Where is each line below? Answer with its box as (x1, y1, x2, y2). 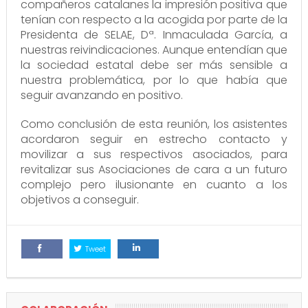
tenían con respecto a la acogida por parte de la (20, 12, 288, 28)
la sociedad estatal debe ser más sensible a (20, 57, 288, 74)
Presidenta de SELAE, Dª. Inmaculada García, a (20, 27, 288, 43)
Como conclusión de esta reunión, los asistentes (20, 116, 288, 133)
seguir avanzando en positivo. (20, 87, 183, 104)
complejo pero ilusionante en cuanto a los (20, 177, 288, 193)
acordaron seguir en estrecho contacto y (20, 131, 288, 148)
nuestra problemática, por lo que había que (20, 72, 288, 89)
